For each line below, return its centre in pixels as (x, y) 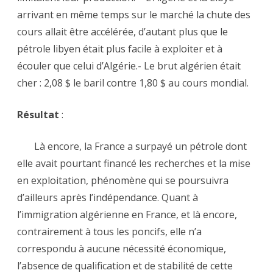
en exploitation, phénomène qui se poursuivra (123, 181)
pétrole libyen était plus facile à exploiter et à (120, 49)
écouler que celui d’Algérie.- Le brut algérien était (129, 66)
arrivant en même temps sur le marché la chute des (134, 15)
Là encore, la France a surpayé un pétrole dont (132, 147)
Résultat (38, 115)
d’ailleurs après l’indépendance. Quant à (108, 198)
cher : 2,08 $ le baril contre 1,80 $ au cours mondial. (135, 83)
